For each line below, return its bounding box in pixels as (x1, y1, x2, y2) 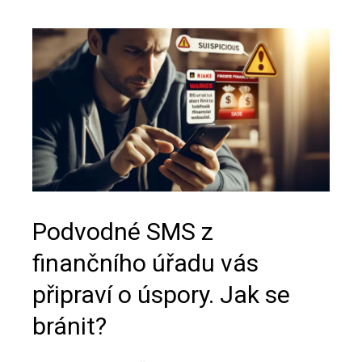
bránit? (32, 312, 107, 341)
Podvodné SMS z (32, 217, 213, 246)
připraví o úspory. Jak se (32, 280, 290, 309)
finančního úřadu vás (32, 249, 259, 278)
